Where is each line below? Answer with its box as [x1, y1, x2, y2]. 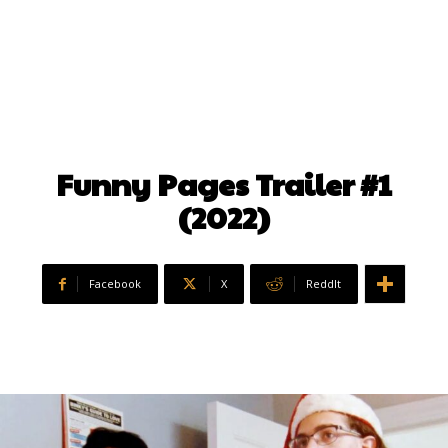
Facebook [89, 276, 141, 292]
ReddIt [306, 276, 341, 292]
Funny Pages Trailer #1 [56, 163, 392, 205]
